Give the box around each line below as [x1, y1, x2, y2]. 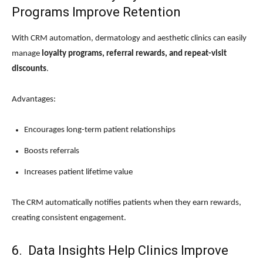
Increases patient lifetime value [24, 168, 133, 177]
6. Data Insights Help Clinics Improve [12, 243, 228, 258]
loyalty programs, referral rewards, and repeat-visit [42, 49, 227, 59]
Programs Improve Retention [12, 5, 181, 20]
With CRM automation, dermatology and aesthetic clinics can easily [12, 34, 247, 43]
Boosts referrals [24, 147, 79, 156]
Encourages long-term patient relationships [24, 126, 176, 135]
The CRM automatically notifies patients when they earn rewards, [12, 198, 241, 208]
